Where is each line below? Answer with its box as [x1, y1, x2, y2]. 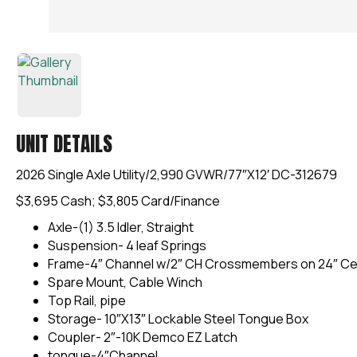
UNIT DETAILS [16, 128, 112, 159]
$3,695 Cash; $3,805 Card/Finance [16, 191, 220, 210]
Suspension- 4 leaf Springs [48, 236, 206, 254]
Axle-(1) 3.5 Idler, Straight [48, 218, 194, 236]
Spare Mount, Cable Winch [48, 273, 202, 291]
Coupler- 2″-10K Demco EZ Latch [48, 328, 237, 346]
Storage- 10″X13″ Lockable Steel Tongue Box [48, 309, 308, 328]
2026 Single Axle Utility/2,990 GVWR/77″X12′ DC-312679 [16, 165, 337, 183]
